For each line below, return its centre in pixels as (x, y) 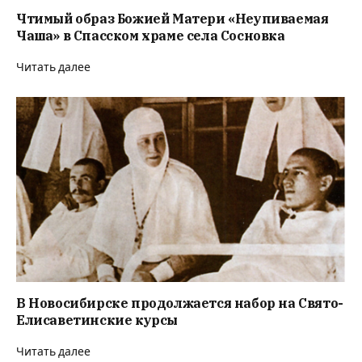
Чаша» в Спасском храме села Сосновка (151, 35)
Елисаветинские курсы (97, 320)
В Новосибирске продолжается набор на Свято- (180, 303)
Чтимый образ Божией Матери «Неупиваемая (173, 18)
